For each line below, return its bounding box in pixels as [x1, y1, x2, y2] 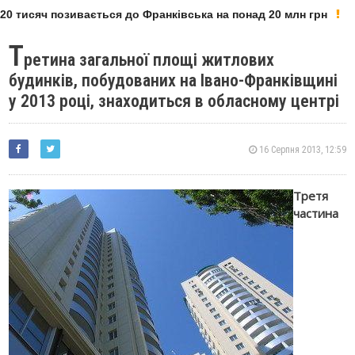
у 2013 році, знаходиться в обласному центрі [9, 91, 340, 111]
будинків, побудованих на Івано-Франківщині [9, 71, 338, 90]
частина [293, 205, 339, 221]
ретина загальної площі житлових [24, 50, 275, 70]
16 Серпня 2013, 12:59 [256, 144, 346, 155]
